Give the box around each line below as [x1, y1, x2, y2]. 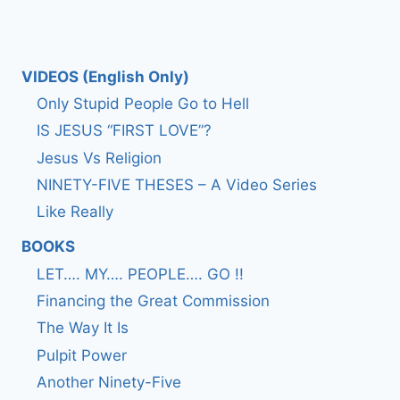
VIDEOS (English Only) [21, 67, 189, 86]
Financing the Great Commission [37, 292, 270, 310]
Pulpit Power [37, 346, 127, 364]
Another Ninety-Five [37, 373, 181, 392]
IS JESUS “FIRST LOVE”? [37, 121, 212, 140]
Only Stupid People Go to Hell [37, 94, 249, 112]
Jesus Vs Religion [37, 148, 162, 167]
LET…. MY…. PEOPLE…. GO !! [37, 264, 244, 283]
